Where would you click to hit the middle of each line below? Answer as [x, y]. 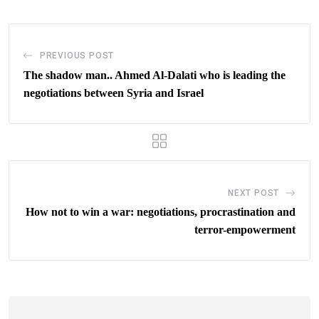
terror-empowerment [245, 230]
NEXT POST [253, 193]
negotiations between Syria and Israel [114, 93]
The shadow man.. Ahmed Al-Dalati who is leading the [155, 75]
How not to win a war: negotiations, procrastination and [161, 212]
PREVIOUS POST [77, 56]
